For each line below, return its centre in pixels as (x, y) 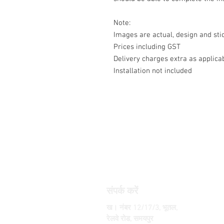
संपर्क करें (122, 192)
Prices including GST (147, 47)
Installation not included (153, 71)
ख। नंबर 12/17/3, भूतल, (142, 208)
